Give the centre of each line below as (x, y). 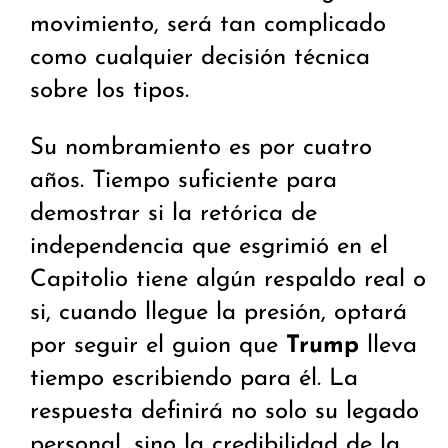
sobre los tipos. (109, 91)
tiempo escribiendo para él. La (194, 379)
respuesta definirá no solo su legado (224, 412)
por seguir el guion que (158, 346)
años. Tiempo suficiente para (183, 181)
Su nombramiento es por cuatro (201, 148)
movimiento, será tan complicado (208, 25)
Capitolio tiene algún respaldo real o (228, 280)
